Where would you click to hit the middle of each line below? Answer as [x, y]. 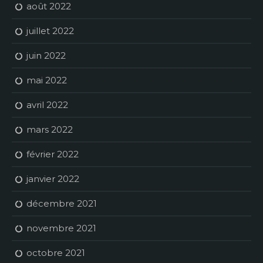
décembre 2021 [62, 204]
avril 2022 [47, 105]
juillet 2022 [50, 31]
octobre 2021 [56, 253]
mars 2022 [50, 130]
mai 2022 [47, 80]
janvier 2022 [53, 179]
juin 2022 [46, 56]
